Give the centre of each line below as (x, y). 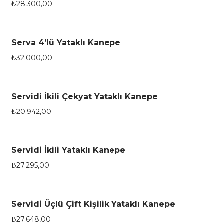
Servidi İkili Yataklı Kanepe (68, 150)
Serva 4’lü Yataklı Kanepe (66, 42)
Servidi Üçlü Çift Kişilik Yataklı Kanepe (93, 204)
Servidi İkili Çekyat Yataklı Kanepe (84, 96)
